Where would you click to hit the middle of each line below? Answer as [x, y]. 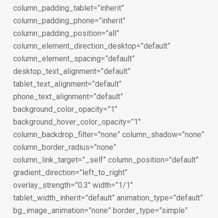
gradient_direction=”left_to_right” [70, 173]
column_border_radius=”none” [64, 147]
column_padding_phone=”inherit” [69, 21]
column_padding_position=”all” [66, 33]
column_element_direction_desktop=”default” [91, 46]
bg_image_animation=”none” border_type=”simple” [100, 210]
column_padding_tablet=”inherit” [68, 8]
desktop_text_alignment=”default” [72, 71]
